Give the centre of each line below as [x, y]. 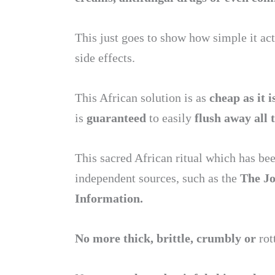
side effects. [105, 58]
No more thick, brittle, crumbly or [167, 238]
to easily [170, 118]
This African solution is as [142, 98]
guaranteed [118, 118]
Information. [109, 198]
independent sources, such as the [157, 178]
